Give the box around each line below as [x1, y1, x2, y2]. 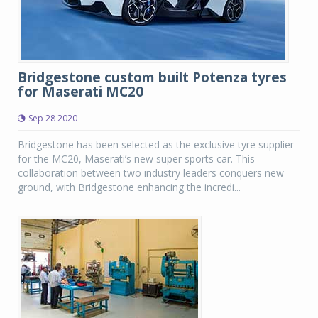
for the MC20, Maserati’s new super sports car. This [18, 152, 255, 165]
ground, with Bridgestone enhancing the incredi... [18, 180, 241, 194]
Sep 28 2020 [28, 112, 77, 124]
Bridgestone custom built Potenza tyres [18, 68, 287, 87]
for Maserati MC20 [18, 82, 143, 101]
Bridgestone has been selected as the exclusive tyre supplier [18, 138, 294, 151]
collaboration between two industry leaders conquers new [18, 166, 284, 180]
